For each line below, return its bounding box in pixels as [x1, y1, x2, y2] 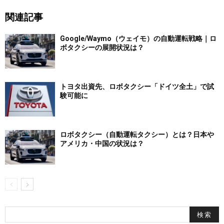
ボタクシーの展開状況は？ [60, 43, 144, 52]
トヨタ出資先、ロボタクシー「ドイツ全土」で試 [60, 82, 214, 91]
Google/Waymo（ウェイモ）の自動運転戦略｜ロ [60, 34, 216, 43]
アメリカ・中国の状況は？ [60, 139, 144, 148]
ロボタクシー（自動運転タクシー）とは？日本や [60, 130, 214, 139]
